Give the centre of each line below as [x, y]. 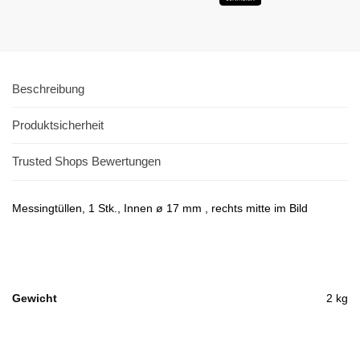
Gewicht [35, 298]
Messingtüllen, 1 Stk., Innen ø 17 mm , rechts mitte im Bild [160, 208]
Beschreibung [48, 88]
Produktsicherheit [58, 125]
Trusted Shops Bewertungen [86, 162]
